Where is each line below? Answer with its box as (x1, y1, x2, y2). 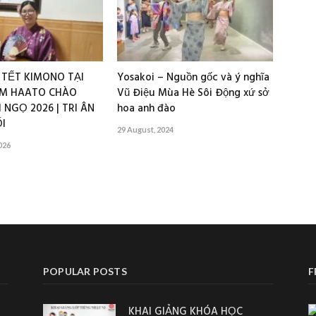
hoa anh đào (117, 99, 176, 117)
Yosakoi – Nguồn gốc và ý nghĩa (117, 68, 270, 86)
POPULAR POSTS (43, 265, 127, 277)
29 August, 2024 (117, 124, 174, 134)
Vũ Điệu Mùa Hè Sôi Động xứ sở (117, 84, 270, 102)
